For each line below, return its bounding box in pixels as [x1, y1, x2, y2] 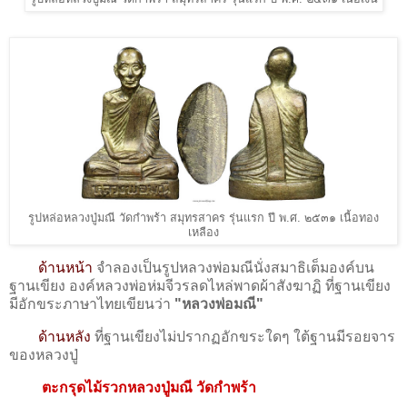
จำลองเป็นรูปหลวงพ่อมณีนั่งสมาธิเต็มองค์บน [93, 260, 374, 276]
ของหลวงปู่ [9, 347, 78, 363]
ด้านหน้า [38, 260, 93, 276]
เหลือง [188, 225, 219, 239]
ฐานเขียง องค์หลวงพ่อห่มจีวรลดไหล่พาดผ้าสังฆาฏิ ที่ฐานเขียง [9, 278, 391, 294]
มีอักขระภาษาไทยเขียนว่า [9, 296, 174, 313]
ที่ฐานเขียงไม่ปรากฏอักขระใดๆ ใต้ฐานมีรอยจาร [91, 329, 395, 345]
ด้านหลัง [38, 329, 91, 345]
